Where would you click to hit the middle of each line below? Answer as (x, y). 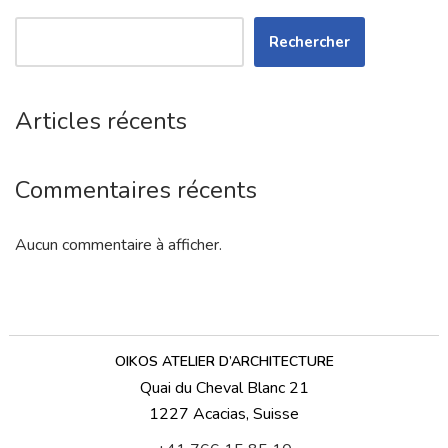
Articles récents (101, 120)
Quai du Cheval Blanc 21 (224, 388)
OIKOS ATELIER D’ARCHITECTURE (224, 361)
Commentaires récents (136, 189)
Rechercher (309, 41)
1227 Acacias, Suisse (224, 414)
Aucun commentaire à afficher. (118, 244)
